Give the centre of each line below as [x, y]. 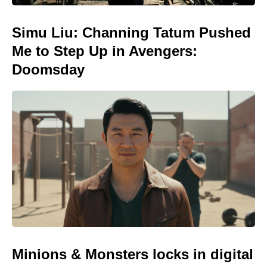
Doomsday [48, 69]
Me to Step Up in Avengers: [105, 51]
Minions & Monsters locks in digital [133, 254]
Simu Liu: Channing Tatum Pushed [131, 32]
